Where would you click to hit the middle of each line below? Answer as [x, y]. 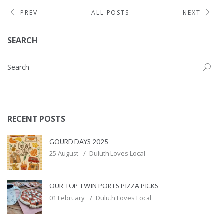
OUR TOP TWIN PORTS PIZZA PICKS [104, 186]
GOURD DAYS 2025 [79, 142]
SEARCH [22, 41]
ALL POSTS [110, 13]
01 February [67, 198]
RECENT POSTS [36, 119]
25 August [64, 154]
